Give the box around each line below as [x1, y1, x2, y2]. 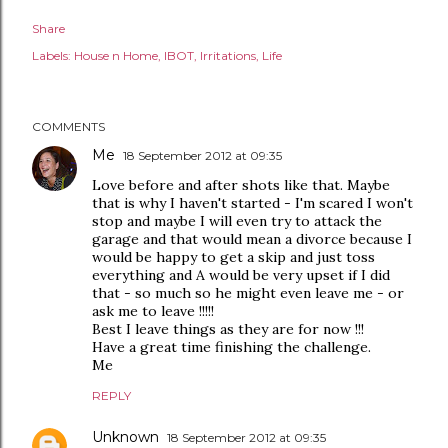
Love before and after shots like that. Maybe [92, 176, 390, 194]
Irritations [200, 48, 256, 63]
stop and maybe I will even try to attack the [92, 212, 382, 230]
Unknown [92, 428, 159, 446]
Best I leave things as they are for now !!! [92, 320, 364, 338]
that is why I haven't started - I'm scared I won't [92, 194, 413, 212]
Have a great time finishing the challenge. [92, 338, 371, 356]
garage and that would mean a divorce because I [92, 230, 412, 248]
